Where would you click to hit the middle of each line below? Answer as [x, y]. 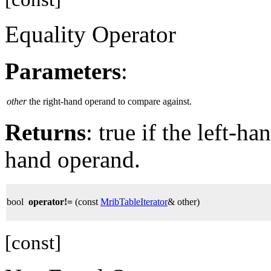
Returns [45, 132]
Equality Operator [90, 34]
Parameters [63, 71]
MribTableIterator [134, 202]
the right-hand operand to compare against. [110, 102]
